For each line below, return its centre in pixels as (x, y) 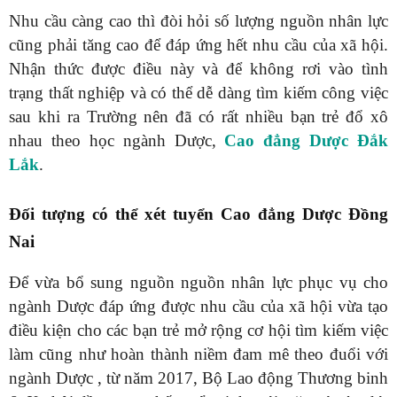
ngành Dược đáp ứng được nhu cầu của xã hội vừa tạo (198, 307)
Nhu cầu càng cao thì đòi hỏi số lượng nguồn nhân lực (198, 21)
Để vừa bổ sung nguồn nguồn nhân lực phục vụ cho (198, 283)
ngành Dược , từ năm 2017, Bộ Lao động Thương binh (198, 378)
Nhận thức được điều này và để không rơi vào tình (198, 69)
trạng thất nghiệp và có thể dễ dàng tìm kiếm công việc (198, 93)
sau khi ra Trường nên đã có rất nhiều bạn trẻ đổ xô (198, 117)
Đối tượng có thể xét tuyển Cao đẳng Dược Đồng (198, 214)
